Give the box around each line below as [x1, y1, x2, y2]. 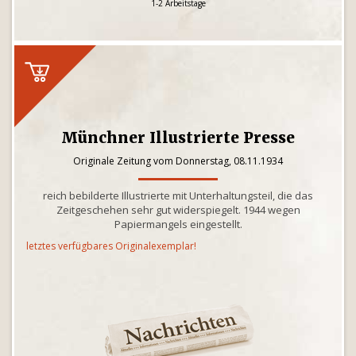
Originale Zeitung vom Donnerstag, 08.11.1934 [73, 154, 283, 168]
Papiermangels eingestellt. [114, 217, 242, 231]
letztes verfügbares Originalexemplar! [26, 239, 196, 253]
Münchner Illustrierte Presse [61, 128, 295, 147]
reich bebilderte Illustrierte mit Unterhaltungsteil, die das [43, 188, 313, 203]
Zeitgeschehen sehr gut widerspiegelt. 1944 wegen [56, 203, 300, 217]
